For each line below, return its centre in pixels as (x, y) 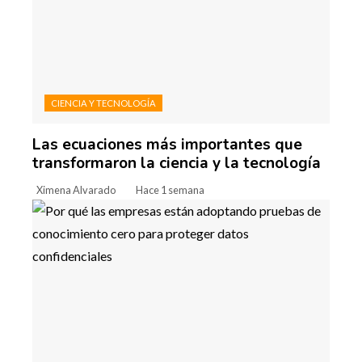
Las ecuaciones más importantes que (167, 144)
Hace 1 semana (170, 189)
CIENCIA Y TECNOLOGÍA (103, 103)
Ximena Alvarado (76, 189)
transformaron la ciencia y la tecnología (177, 163)
